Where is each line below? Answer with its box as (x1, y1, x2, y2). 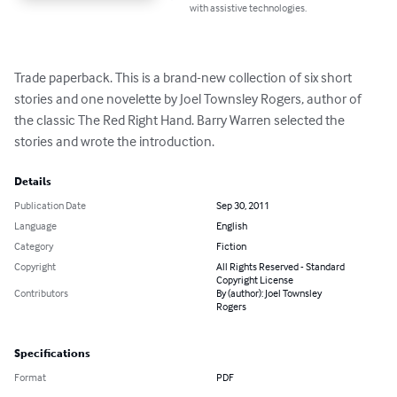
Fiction (216, 239, 246, 253)
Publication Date (14, 198, 86, 213)
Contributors (14, 286, 68, 300)
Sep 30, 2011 (216, 198, 269, 213)
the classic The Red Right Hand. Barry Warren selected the (14, 111, 347, 129)
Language (14, 219, 57, 233)
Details (14, 175, 51, 189)
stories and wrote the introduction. (14, 132, 214, 151)
